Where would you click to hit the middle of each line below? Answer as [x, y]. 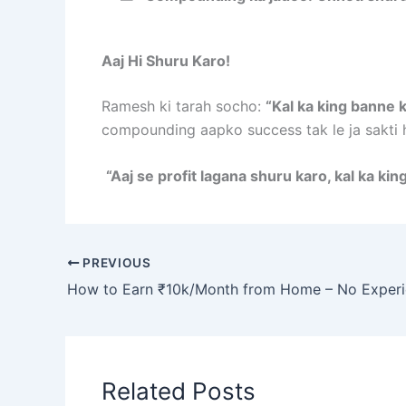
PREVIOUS [115, 262]
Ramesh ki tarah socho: [184, 106]
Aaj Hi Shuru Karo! [166, 60]
